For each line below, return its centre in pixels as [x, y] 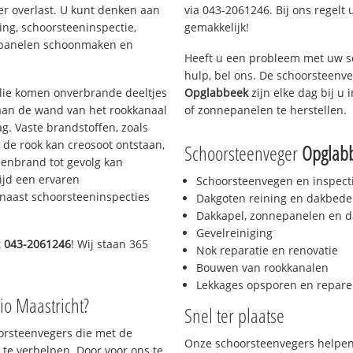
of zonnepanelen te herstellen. [266, 110]
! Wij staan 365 [110, 244]
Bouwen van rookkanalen [262, 268]
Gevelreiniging [234, 233]
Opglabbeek [216, 92]
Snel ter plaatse [234, 316]
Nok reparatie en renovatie [267, 251]
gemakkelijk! [217, 27]
